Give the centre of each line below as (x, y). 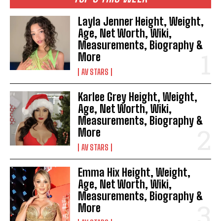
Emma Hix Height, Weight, (134, 172)
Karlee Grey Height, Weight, (138, 97)
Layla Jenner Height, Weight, (141, 21)
